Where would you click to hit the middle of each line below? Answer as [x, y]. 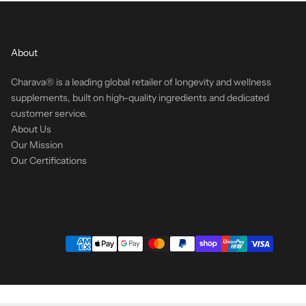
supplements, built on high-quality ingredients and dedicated [140, 97]
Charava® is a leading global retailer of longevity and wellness [141, 82]
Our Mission [37, 144]
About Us [31, 129]
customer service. [49, 113]
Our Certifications [48, 160]
